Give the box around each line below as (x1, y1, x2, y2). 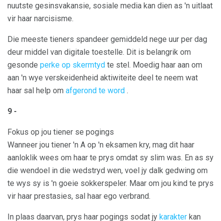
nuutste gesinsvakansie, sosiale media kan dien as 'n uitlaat (7, 1, 213, 11)
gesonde (7, 60, 40, 70)
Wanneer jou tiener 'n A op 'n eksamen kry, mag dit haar (7, 140, 194, 150)
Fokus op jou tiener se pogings (7, 127, 114, 137)
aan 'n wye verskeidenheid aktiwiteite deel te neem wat (7, 73, 198, 83)
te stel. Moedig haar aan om (105, 60, 202, 70)
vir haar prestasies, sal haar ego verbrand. (7, 191, 150, 201)
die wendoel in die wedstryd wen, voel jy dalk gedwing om (7, 166, 208, 176)
